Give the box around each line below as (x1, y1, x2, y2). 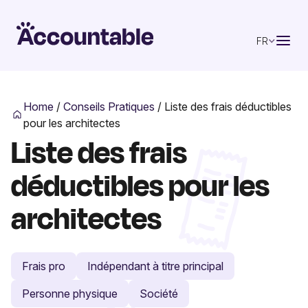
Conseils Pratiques (63, 99, 155, 113)
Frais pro (22, 258, 65, 273)
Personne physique (22, 286, 118, 300)
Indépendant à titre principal (87, 258, 223, 273)
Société (140, 286, 178, 300)
